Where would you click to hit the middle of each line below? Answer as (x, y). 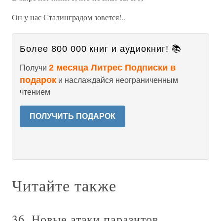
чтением (35, 92)
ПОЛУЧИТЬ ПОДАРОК (73, 116)
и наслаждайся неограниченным (117, 80)
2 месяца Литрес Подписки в (112, 68)
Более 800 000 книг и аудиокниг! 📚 (101, 49)
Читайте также (64, 185)
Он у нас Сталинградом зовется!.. (69, 17)
